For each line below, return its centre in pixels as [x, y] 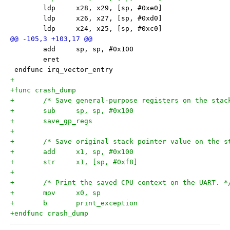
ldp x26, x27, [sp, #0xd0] [119, 18]
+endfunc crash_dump [49, 213]
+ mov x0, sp [88, 193]
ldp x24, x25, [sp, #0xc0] [119, 28]
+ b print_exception [107, 203]
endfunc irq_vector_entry [62, 70]
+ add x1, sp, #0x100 [105, 152]
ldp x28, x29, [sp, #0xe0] [119, 8]
